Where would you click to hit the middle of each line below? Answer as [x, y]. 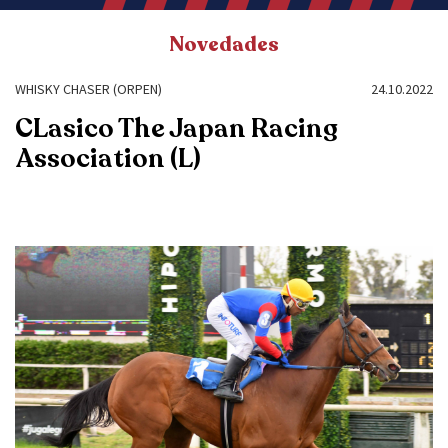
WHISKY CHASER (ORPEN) [88, 89]
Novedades [224, 44]
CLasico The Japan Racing [176, 128]
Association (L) [108, 158]
